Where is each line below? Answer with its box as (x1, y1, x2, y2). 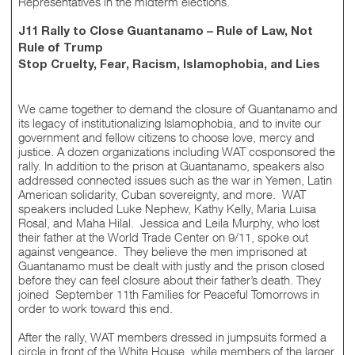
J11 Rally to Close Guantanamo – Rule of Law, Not (17, 26, 313, 39)
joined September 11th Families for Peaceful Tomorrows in (17, 287, 319, 302)
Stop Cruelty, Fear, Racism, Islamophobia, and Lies (17, 59, 320, 72)
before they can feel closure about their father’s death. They (17, 273, 321, 288)
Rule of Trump (17, 43, 103, 55)
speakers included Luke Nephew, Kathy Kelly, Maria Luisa (17, 201, 316, 216)
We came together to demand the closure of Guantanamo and (17, 101, 338, 116)
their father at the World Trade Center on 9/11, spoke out (17, 230, 308, 245)
